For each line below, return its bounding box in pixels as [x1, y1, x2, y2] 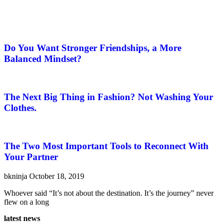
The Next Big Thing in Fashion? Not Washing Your [4, 91, 213, 102]
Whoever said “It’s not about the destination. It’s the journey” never [4, 189, 214, 198]
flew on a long [4, 198, 49, 207]
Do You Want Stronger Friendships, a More [4, 42, 181, 53]
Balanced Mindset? [4, 53, 82, 64]
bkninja [4, 172, 29, 181]
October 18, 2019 [29, 172, 84, 181]
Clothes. [4, 102, 37, 113]
